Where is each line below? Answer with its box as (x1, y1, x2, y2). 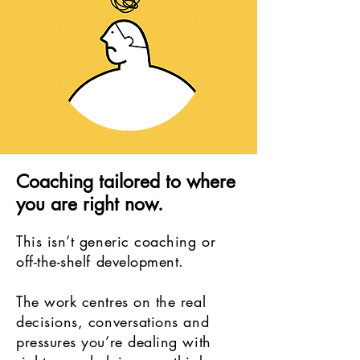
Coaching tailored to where (16, 170, 235, 194)
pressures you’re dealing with (16, 332, 211, 351)
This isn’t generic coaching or (16, 231, 216, 251)
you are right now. (16, 192, 163, 216)
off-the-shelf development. (16, 252, 185, 271)
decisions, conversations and (16, 312, 210, 331)
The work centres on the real (16, 292, 207, 311)
